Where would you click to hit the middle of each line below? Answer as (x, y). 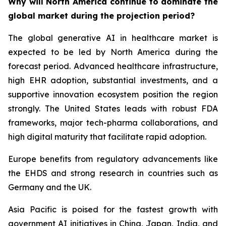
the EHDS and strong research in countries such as (113, 173)
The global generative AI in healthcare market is (113, 38)
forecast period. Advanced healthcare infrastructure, (113, 66)
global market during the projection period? (101, 15)
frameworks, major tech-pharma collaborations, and (113, 122)
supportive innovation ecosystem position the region (113, 94)
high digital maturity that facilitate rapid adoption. (107, 136)
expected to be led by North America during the (113, 52)
